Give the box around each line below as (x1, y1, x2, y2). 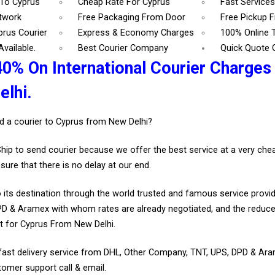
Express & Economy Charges (78, 27, 195, 38)
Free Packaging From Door (78, 12, 186, 23)
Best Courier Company (78, 42, 169, 53)
